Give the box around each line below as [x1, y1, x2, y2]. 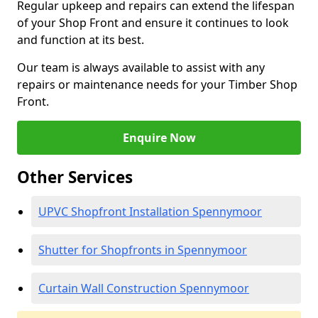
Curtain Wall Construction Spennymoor [38, 280, 249, 296]
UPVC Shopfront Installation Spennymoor [38, 204, 262, 219]
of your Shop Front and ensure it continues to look [17, 15, 289, 31]
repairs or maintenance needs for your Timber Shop [17, 77, 297, 92]
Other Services [17, 166, 133, 188]
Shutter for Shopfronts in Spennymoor [38, 242, 247, 258]
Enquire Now [122, 130, 196, 146]
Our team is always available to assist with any [17, 60, 265, 75]
